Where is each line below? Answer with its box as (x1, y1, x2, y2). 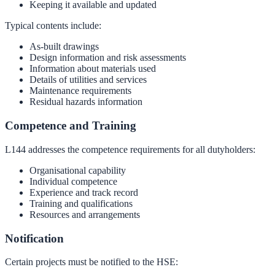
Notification (5, 231, 64, 245)
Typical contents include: (5, 20, 101, 31)
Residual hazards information (29, 96, 142, 107)
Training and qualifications (29, 198, 133, 209)
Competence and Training (5, 119, 136, 133)
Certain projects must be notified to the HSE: (5, 257, 178, 268)
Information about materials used (29, 63, 156, 74)
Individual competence (29, 176, 117, 187)
